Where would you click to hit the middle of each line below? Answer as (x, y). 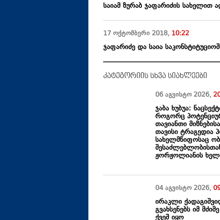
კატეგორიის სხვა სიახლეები (155, 76)
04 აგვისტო (175, 189)
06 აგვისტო (175, 96)
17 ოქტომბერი (126, 34)
